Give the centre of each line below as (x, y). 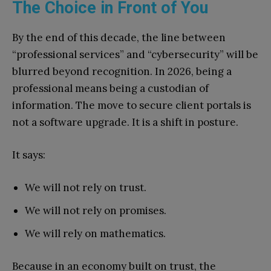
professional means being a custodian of (110, 89)
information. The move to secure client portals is (132, 106)
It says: (29, 155)
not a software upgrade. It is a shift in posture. (125, 122)
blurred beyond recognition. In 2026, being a (122, 72)
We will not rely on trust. (86, 188)
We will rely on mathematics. (95, 234)
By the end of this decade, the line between (119, 38)
